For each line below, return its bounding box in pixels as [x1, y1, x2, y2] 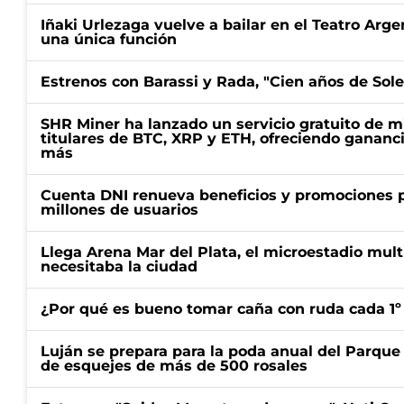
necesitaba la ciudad [41, 258, 197, 275]
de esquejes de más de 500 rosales [41, 357, 308, 374]
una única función [41, 31, 177, 48]
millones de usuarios [41, 201, 198, 218]
